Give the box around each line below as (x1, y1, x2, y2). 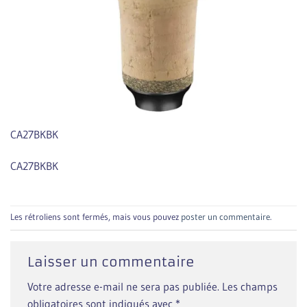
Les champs (222, 280, 278, 294)
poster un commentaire (181, 212, 270, 223)
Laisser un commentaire (27, 253, 198, 270)
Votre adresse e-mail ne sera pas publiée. (27, 280, 219, 294)
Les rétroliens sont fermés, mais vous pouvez (10, 212, 181, 223)
